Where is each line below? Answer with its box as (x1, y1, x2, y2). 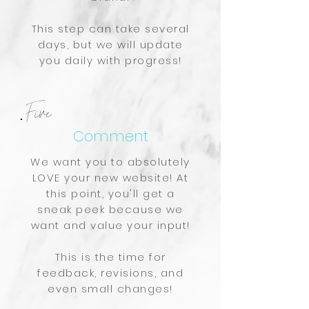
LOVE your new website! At (32, 170, 189, 185)
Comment (72, 126, 148, 146)
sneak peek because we (37, 202, 183, 217)
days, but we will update (37, 37, 183, 52)
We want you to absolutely (30, 154, 190, 169)
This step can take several (31, 21, 190, 36)
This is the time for (54, 250, 166, 264)
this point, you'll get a (46, 186, 175, 201)
